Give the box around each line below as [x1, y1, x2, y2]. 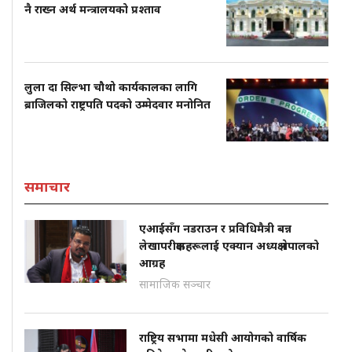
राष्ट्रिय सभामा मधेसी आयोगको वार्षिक [139, 330, 306, 345]
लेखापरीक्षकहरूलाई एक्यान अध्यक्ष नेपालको [139, 238, 319, 253]
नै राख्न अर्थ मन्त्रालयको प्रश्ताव [24, 2, 161, 16]
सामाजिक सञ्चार [139, 277, 211, 291]
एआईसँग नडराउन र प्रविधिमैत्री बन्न [139, 221, 291, 236]
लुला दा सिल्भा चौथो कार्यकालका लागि [24, 79, 197, 94]
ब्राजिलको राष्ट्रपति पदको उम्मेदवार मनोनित [24, 97, 211, 112]
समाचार [24, 177, 70, 196]
